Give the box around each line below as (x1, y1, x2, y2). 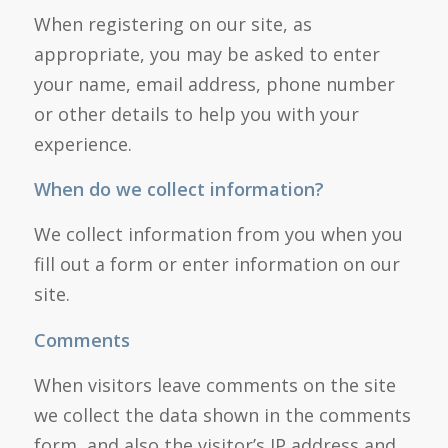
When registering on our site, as (33, 11, 312, 36)
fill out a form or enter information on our (33, 252, 400, 277)
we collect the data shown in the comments (33, 403, 411, 428)
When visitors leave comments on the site (33, 373, 396, 398)
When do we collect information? (33, 177, 324, 202)
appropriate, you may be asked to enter (33, 41, 380, 66)
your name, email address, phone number (33, 71, 395, 96)
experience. (33, 131, 132, 156)
